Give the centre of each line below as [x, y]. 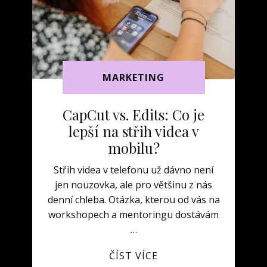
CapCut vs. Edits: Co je [133, 114]
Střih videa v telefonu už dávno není [133, 170]
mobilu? [133, 148]
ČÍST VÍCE [133, 256]
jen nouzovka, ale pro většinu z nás [133, 185]
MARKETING [133, 78]
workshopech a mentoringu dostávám [133, 215]
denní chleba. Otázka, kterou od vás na [133, 200]
